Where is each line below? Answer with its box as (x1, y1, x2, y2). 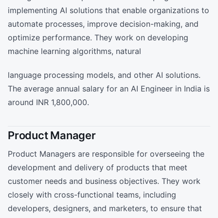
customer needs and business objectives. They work (8, 176, 200, 186)
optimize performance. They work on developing (8, 33, 188, 43)
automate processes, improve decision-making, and (8, 19, 199, 29)
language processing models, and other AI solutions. (8, 70, 200, 80)
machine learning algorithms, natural (8, 46, 141, 56)
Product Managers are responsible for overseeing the (8, 148, 204, 159)
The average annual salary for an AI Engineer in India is (8, 83, 210, 93)
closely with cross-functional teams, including (8, 189, 176, 200)
